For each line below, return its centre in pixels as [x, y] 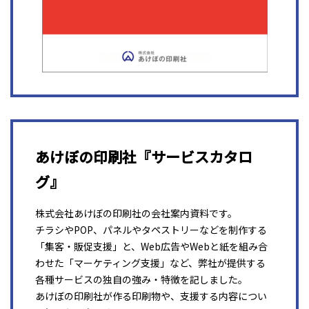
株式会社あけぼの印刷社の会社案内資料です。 [136, 213]
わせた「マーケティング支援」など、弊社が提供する [150, 263]
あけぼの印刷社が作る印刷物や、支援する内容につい [151, 296]
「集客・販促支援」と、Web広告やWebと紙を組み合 [151, 246]
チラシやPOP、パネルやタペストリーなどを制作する [151, 230]
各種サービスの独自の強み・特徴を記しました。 [141, 279]
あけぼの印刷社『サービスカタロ [144, 157]
